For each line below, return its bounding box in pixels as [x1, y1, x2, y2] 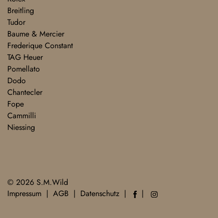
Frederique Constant [7, 40, 73, 51]
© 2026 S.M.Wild [7, 177, 68, 188]
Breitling [7, 5, 34, 16]
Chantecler [7, 87, 42, 98]
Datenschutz [80, 188, 119, 199]
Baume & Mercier [7, 28, 64, 39]
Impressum [7, 188, 41, 199]
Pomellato [7, 63, 40, 74]
